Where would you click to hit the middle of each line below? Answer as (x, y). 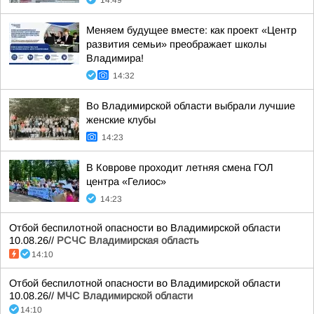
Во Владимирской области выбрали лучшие (191, 106)
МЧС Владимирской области (125, 296)
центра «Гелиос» (126, 182)
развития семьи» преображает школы (176, 44)
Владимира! (115, 58)
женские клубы (121, 120)
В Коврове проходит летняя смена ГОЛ (180, 168)
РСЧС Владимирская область (128, 240)
